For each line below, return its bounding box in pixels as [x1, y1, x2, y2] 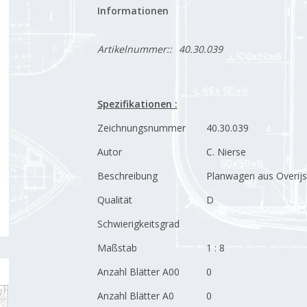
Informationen [97, 4, 169, 17]
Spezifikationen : [97, 97, 177, 110]
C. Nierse [206, 145, 246, 158]
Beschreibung [97, 169, 158, 182]
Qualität [97, 193, 132, 206]
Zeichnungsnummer [97, 121, 186, 134]
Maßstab [97, 241, 137, 254]
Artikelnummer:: [97, 42, 172, 56]
